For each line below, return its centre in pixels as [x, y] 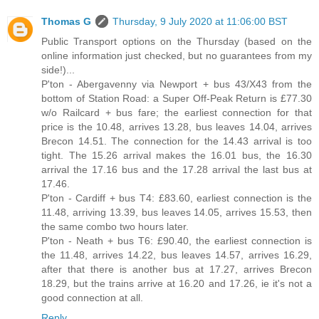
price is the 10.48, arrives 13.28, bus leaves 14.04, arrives [177, 127]
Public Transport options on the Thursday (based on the [177, 42]
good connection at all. [92, 298]
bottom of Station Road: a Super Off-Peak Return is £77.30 [177, 99]
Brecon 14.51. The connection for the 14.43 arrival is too [177, 141]
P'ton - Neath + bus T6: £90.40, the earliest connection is [177, 241]
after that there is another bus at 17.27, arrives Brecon [177, 270]
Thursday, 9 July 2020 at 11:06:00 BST [200, 22]
